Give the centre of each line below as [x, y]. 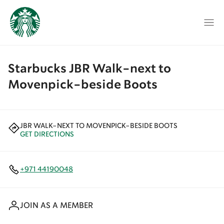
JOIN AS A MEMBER [56, 206]
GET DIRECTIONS [47, 134]
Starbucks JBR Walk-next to [89, 69]
